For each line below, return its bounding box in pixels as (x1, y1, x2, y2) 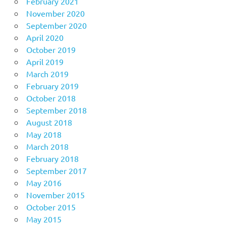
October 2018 (26, 92, 76, 103)
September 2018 (26, 104, 87, 115)
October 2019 (26, 44, 76, 54)
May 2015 (26, 213, 62, 224)
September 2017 (26, 165, 87, 176)
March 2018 (26, 141, 69, 151)
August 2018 (26, 117, 72, 127)
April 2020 (26, 32, 64, 42)
